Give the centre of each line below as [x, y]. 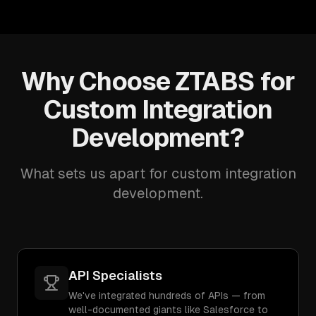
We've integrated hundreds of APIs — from [167, 296]
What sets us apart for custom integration [158, 174]
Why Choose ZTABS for [158, 81]
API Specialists [115, 275]
